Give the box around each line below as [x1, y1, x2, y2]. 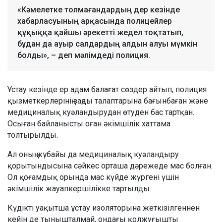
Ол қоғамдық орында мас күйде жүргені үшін [7, 172, 179, 182]
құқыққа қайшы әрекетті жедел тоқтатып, [17, 28, 183, 38]
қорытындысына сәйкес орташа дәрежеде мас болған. [7, 161, 213, 171]
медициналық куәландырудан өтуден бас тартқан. [7, 108, 194, 117]
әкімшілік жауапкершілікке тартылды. [7, 184, 151, 194]
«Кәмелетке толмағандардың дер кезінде [17, 5, 180, 15]
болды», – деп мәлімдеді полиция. [17, 51, 150, 60]
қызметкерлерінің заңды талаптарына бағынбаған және [7, 96, 208, 106]
